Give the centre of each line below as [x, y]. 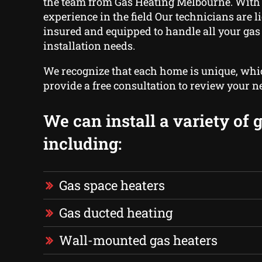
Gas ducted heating [116, 213]
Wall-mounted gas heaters [138, 240]
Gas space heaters [112, 185]
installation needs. [89, 46]
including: [82, 144]
